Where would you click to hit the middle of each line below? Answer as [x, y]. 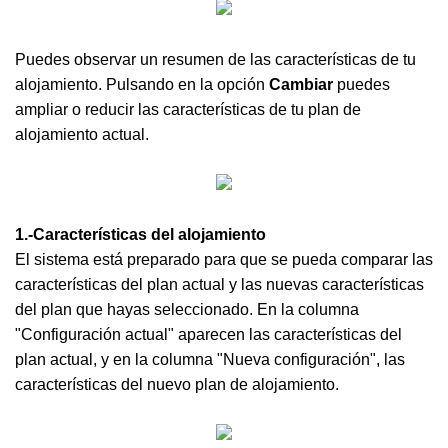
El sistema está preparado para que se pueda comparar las [224, 259]
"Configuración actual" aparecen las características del [208, 334]
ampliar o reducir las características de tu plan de [188, 109]
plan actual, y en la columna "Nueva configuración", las [210, 359]
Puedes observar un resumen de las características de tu [215, 59]
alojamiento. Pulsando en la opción [142, 84]
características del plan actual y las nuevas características [219, 284]
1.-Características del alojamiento [140, 234]
